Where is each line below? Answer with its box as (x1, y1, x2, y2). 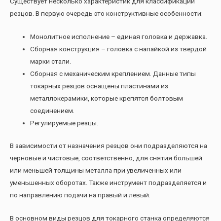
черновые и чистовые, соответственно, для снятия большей (10, 153, 202, 162)
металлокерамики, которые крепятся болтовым (30, 94, 184, 103)
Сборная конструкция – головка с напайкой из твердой (30, 45, 207, 53)
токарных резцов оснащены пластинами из (30, 82, 169, 90)
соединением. (30, 107, 75, 115)
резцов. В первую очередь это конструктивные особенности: (10, 9, 203, 18)
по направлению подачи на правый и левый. (10, 190, 150, 199)
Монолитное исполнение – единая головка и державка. (30, 33, 208, 41)
